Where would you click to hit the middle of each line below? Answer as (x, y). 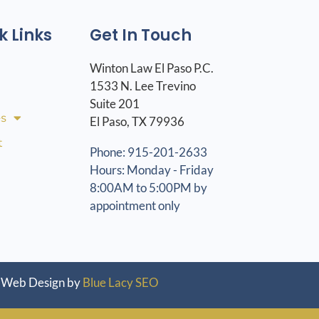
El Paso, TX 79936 (137, 121)
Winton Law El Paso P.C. (151, 68)
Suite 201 (114, 103)
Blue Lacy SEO (121, 283)
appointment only (135, 205)
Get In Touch (140, 35)
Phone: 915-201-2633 (148, 152)
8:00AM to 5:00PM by (148, 187)
